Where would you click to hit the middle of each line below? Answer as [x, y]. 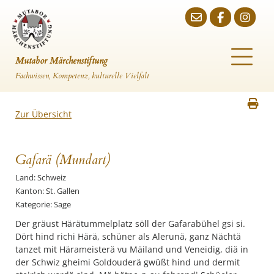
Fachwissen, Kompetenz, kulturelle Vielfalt [82, 76]
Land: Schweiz [41, 177]
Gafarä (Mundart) [63, 160]
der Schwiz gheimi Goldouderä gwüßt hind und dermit [128, 262]
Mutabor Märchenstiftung [61, 61]
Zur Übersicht [43, 114]
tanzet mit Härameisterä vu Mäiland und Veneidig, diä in [132, 249]
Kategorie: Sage [43, 204]
